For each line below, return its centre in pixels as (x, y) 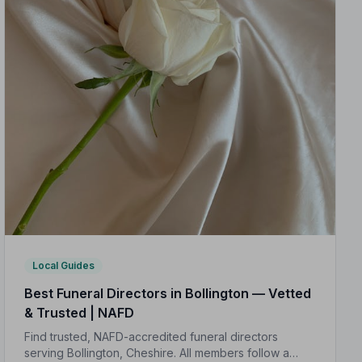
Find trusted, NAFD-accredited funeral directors (152, 337)
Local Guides (64, 266)
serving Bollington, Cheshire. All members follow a (157, 353)
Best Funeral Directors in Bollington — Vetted (168, 294)
